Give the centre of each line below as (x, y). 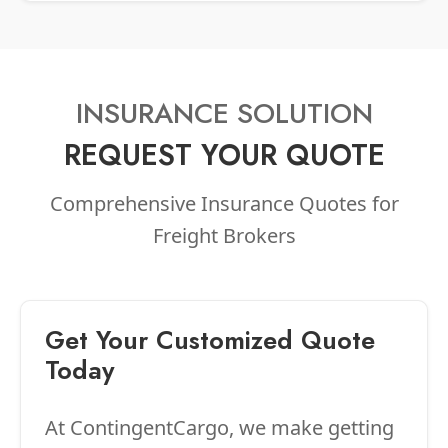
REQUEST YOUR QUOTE (224, 154)
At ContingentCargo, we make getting (219, 427)
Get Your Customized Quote (210, 339)
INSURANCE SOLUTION (224, 113)
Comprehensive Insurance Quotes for (224, 203)
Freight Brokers (224, 235)
